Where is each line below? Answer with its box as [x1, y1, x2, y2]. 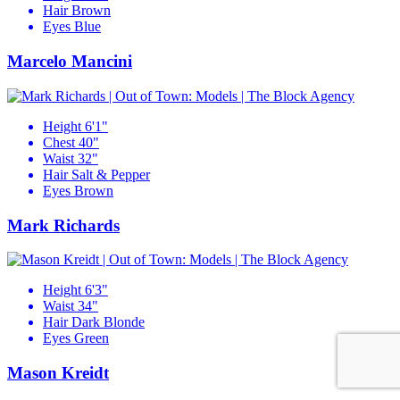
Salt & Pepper [71, 166, 150, 182]
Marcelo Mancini [7, 52, 132, 71]
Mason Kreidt [7, 363, 109, 383]
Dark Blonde [71, 314, 145, 330]
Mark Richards [7, 215, 120, 235]
